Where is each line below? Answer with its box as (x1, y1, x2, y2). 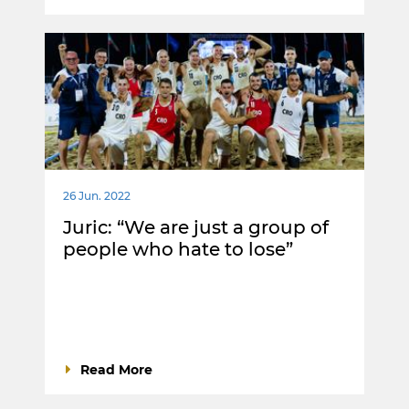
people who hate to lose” (63, 238, 293, 261)
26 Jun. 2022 (63, 189, 131, 204)
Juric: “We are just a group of (63, 216, 329, 239)
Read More (80, 362, 152, 379)
